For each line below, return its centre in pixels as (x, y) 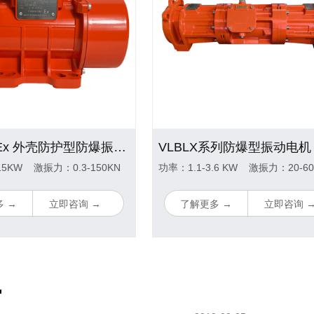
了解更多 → (206, 204)
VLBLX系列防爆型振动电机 (235, 148)
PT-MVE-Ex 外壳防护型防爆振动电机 (120, 148)
